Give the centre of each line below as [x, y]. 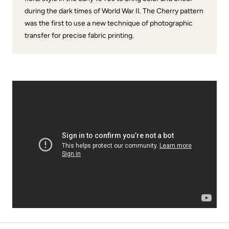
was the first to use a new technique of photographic [109, 23]
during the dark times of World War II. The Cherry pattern [114, 11]
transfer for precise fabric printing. [79, 35]
